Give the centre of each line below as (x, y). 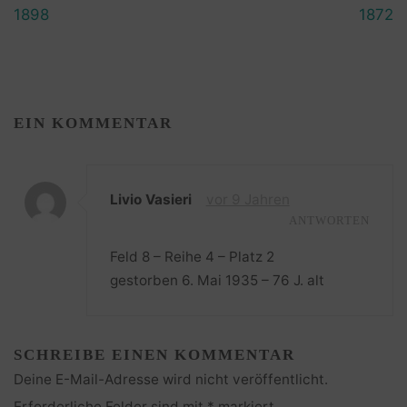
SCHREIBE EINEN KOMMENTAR (155, 355)
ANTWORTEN (329, 221)
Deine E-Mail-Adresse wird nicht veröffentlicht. (171, 380)
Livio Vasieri (151, 200)
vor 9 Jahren (248, 200)
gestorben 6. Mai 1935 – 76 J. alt (218, 280)
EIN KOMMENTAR (94, 123)
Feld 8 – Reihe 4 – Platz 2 (193, 256)
